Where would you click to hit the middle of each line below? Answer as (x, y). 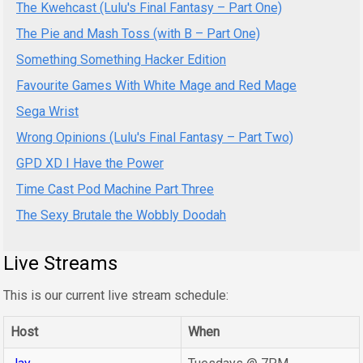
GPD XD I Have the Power (90, 163)
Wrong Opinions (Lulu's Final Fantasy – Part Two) (155, 137)
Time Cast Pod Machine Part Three (115, 189)
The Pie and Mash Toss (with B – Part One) (138, 33)
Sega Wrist (47, 111)
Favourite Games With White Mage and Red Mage (156, 85)
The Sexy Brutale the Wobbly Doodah (121, 215)
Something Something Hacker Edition (121, 59)
